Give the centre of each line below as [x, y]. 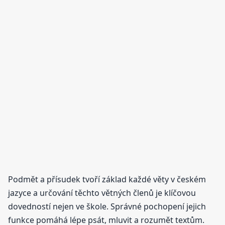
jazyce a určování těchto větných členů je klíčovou [102, 193]
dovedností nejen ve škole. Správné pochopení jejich [107, 207]
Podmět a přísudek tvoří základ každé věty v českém [107, 180]
